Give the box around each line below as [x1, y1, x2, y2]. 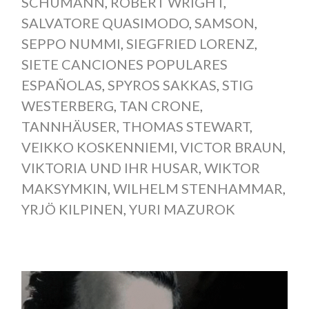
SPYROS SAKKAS [107, 77, 217, 94]
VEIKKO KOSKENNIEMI [21, 139, 175, 156]
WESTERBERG [21, 97, 114, 114]
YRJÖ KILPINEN [21, 201, 123, 218]
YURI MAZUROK [128, 201, 235, 218]
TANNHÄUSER [21, 118, 117, 135]
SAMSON [194, 14, 255, 32]
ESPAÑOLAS [21, 77, 102, 94]
